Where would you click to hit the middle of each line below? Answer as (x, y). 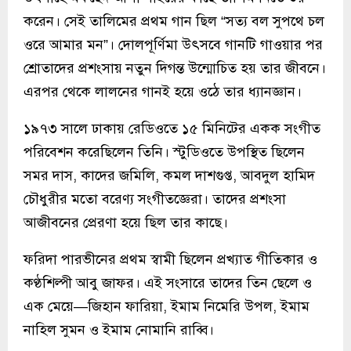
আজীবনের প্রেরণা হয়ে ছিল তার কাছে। (126, 222)
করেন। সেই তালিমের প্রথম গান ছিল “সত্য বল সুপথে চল (174, 21)
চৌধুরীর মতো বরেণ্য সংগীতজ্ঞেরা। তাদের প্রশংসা (155, 199)
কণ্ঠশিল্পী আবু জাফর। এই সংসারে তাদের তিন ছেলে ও (168, 282)
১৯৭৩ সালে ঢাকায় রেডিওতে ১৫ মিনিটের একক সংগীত (172, 128)
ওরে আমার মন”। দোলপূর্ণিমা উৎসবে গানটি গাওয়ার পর (173, 44)
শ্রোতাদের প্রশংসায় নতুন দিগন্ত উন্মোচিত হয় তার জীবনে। (175, 68)
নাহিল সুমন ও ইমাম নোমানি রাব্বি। (119, 329)
